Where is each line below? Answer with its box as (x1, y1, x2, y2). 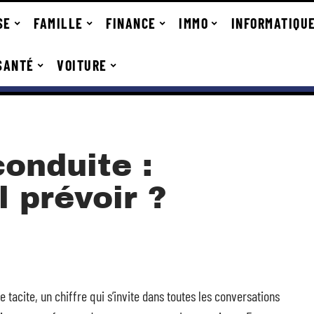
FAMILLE (34, 15, 83, 32)
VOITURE (57, 57, 107, 74)
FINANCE (106, 15, 156, 32)
